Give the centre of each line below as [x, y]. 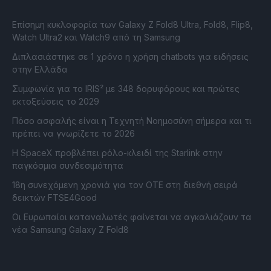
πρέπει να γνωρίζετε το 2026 [73, 134]
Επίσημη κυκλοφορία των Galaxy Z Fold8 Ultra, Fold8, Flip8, [132, 25]
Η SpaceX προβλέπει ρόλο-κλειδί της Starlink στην [117, 153]
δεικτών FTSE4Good [54, 198]
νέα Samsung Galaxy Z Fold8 [70, 230]
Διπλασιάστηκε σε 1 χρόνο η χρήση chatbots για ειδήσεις [130, 57]
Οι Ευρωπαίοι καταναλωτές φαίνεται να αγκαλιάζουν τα [132, 217]
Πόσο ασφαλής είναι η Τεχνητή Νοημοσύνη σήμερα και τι [132, 121]
